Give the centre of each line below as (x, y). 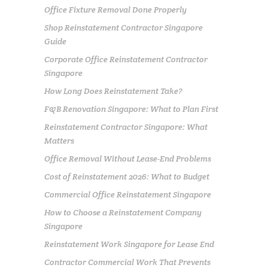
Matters (59, 140)
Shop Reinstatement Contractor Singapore (124, 27)
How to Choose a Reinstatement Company (123, 212)
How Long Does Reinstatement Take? (113, 91)
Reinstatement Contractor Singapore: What (126, 127)
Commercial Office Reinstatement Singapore (128, 194)
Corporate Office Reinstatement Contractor (126, 59)
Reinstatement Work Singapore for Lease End (129, 244)
